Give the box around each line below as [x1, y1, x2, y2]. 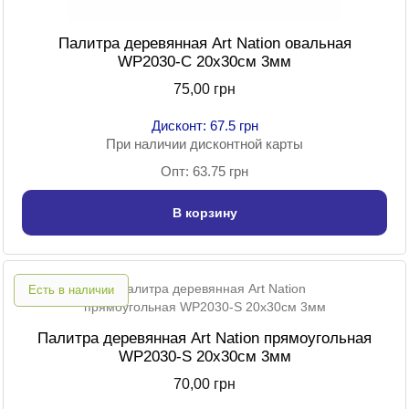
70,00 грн [173, 376, 236, 393]
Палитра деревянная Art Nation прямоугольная [37, 330, 372, 348]
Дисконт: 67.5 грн [151, 118, 258, 134]
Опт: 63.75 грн [161, 163, 248, 180]
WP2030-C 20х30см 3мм [118, 53, 291, 71]
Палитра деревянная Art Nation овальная [58, 35, 351, 53]
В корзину [172, 205, 237, 221]
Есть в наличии [28, 283, 114, 298]
